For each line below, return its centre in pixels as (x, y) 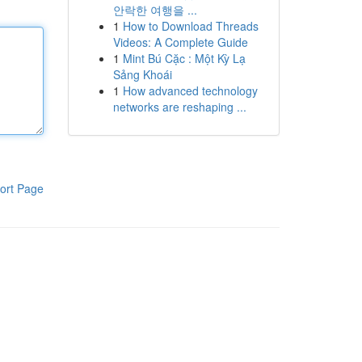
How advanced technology (190, 90)
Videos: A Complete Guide (180, 42)
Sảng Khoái (142, 74)
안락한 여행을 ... (155, 10)
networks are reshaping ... (179, 107)
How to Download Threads (190, 26)
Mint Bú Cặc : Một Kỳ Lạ (184, 58)
